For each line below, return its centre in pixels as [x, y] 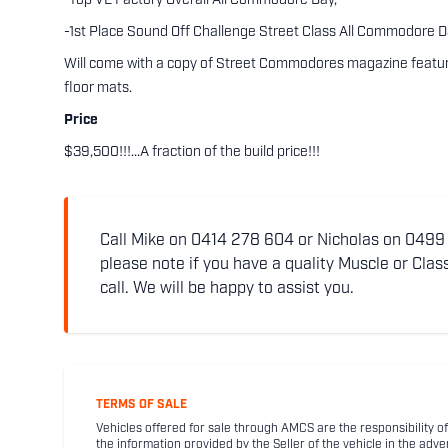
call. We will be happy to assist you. [227, 289]
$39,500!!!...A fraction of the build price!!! [192, 152]
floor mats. [98, 88]
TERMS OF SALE [141, 405]
